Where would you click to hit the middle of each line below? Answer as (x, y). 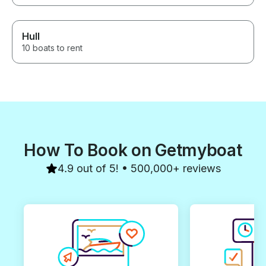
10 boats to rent (52, 47)
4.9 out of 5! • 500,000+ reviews (139, 168)
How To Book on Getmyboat (133, 150)
